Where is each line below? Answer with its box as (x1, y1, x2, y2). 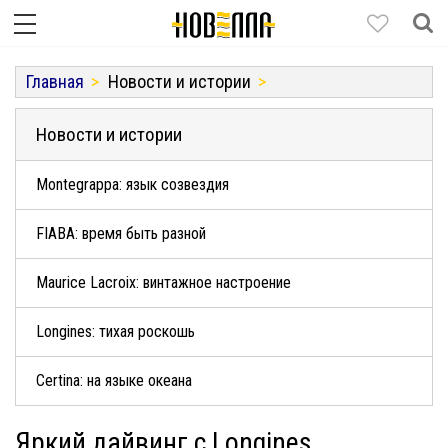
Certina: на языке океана (36, 370, 192, 390)
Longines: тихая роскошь (36, 321, 195, 341)
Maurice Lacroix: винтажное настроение (36, 272, 291, 292)
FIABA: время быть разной (36, 223, 206, 243)
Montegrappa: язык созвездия (36, 174, 229, 194)
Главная (26, 70, 84, 92)
